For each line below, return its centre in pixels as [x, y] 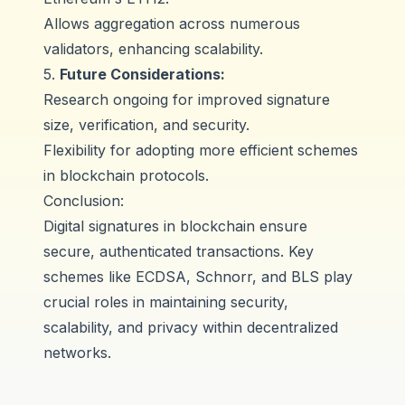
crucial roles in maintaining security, [166, 302]
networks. [77, 353]
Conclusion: [84, 201]
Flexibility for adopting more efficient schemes [201, 150]
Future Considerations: [142, 74]
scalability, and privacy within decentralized [191, 327]
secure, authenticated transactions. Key [179, 251]
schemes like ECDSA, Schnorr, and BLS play [198, 277]
